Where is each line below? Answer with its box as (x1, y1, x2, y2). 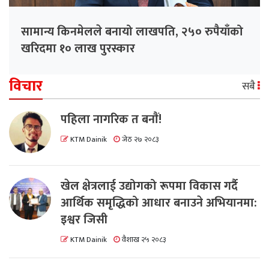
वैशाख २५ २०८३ (120, 234, 166, 247)
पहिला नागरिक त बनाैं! (61, 109, 162, 130)
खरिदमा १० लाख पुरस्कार (21, 38, 135, 59)
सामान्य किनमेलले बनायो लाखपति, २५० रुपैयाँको (21, 22, 243, 43)
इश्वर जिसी (61, 210, 107, 231)
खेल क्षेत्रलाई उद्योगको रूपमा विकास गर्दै (61, 176, 238, 197)
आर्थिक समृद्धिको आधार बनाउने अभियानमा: (61, 193, 257, 214)
